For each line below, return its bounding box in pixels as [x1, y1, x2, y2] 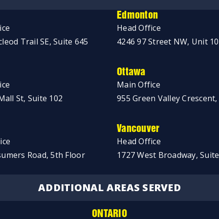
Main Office [117, 79, 160, 90]
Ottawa [117, 67, 146, 77]
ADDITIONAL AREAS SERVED [38, 181, 181, 194]
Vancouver [117, 124, 160, 134]
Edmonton [117, 11, 158, 21]
